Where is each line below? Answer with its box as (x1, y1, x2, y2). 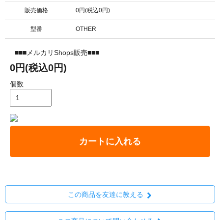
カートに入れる (79, 136, 141, 146)
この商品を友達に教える (67, 191, 143, 199)
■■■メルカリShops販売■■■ (15, 48, 99, 56)
